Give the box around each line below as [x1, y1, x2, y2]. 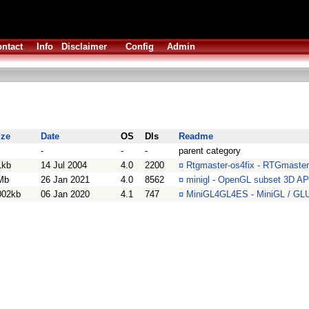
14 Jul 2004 [41, 160, 87, 170]
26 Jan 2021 [41, 175, 90, 185]
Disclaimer [61, 41, 107, 52]
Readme [179, 131, 213, 141]
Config [126, 41, 154, 52]
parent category [179, 146, 241, 156]
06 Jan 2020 [41, 189, 90, 199]
